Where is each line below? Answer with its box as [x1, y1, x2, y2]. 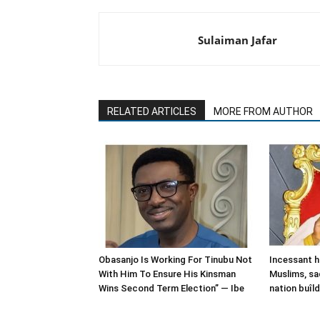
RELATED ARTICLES [107, 106, 196, 117]
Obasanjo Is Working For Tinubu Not [99, 254, 252, 265]
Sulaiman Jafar [198, 33, 277, 47]
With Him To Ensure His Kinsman [99, 269, 236, 279]
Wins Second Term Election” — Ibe [99, 283, 244, 294]
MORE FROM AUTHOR [214, 106, 313, 117]
